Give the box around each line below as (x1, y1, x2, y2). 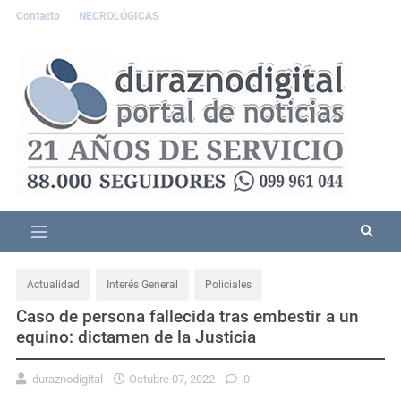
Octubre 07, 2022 (129, 371, 215, 386)
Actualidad (27, 277, 80, 291)
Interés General (107, 277, 178, 291)
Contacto (16, 10, 63, 22)
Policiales (205, 277, 252, 291)
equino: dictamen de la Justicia (16, 326, 256, 347)
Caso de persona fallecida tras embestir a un (16, 305, 359, 327)
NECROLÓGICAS (79, 10, 158, 22)
